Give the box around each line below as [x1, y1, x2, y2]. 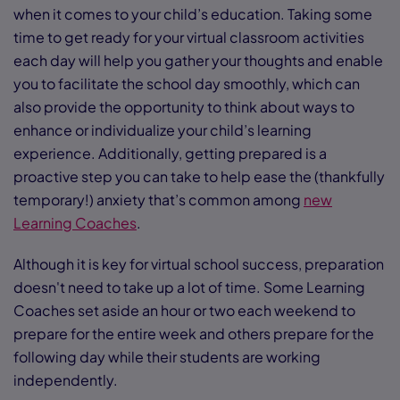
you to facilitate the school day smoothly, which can [13, 74, 360, 94]
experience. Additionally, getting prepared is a [13, 144, 327, 163]
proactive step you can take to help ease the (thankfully [13, 167, 385, 187]
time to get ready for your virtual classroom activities [13, 28, 364, 47]
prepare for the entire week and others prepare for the [13, 324, 374, 344]
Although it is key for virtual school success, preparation [13, 254, 384, 274]
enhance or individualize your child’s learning [13, 121, 312, 140]
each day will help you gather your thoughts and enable [13, 51, 383, 71]
